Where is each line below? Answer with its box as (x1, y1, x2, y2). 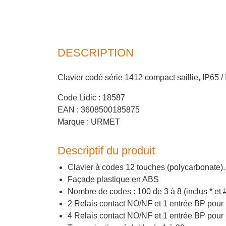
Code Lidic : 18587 (58, 93, 125, 102)
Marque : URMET (58, 117, 120, 126)
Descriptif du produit (58, 144, 155, 157)
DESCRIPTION (58, 46, 134, 59)
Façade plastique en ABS (68, 175, 159, 184)
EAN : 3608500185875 (58, 105, 140, 114)
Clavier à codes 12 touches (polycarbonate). (68, 162, 225, 172)
